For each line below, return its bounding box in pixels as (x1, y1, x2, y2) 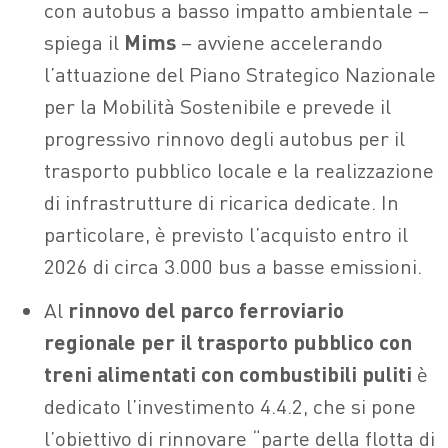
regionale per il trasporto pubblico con (44, 328, 412, 356)
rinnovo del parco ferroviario (68, 296, 344, 324)
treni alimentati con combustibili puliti (44, 360, 412, 388)
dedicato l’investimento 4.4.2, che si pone (44, 392, 416, 420)
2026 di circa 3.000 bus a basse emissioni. (44, 252, 422, 280)
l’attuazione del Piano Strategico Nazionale (44, 60, 436, 88)
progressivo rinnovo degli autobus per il (44, 124, 405, 152)
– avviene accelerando (176, 28, 383, 56)
